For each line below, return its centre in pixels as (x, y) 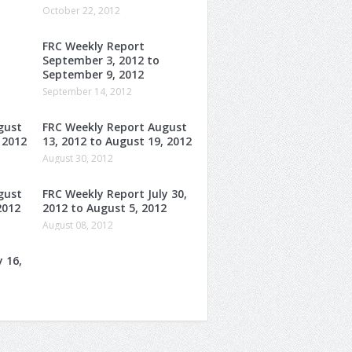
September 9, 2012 (93, 74)
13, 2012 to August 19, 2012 (117, 141)
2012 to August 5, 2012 (104, 207)
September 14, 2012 (87, 91)
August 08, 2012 (78, 225)
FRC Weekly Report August (115, 126)
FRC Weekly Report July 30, (115, 193)
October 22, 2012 (81, 10)
